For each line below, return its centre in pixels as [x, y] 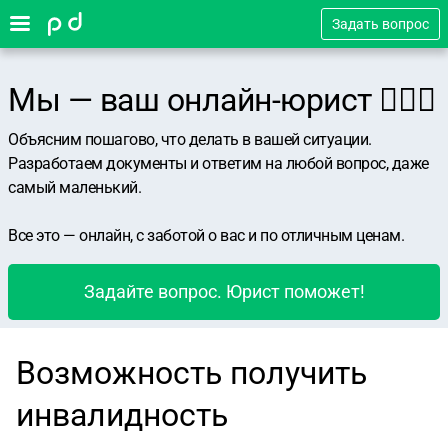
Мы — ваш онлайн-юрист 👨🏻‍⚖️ [222, 100]
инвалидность [122, 415]
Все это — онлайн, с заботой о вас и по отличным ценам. [206, 235]
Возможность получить [191, 373]
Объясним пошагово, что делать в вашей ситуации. [190, 139]
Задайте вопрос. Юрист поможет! [224, 291]
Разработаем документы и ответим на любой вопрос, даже [218, 163]
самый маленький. [74, 187]
